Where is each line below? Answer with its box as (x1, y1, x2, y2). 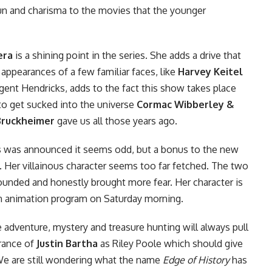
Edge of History (163, 253, 229, 266)
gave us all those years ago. (55, 114, 177, 127)
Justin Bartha (36, 237, 98, 250)
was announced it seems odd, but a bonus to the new (1, 143, 239, 155)
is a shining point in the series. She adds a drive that (13, 49, 241, 61)
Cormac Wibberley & (137, 98, 234, 110)
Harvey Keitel (178, 65, 243, 78)
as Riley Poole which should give (98, 237, 243, 250)
